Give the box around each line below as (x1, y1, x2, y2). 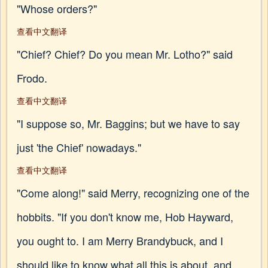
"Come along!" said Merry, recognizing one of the (17, 185, 249, 200)
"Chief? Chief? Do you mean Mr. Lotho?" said (17, 46, 233, 62)
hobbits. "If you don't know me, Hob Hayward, (17, 209, 233, 224)
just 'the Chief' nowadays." (17, 139, 141, 155)
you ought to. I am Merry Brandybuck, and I (17, 233, 223, 248)
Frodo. (17, 70, 47, 86)
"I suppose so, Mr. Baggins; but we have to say (17, 115, 240, 131)
